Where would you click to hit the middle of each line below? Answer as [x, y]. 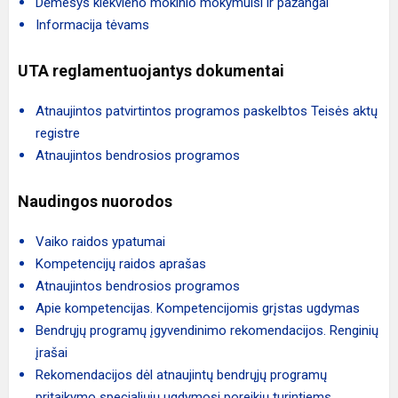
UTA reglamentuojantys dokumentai [151, 71]
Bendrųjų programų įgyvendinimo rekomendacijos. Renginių [207, 330]
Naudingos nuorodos [97, 201]
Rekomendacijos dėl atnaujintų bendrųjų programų [181, 375]
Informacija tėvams [92, 25]
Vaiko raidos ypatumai [100, 242]
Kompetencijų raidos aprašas [123, 264]
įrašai [52, 353]
